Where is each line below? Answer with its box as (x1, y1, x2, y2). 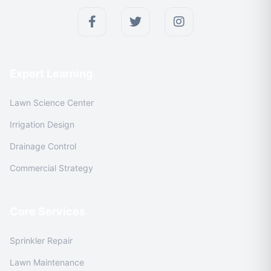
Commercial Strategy (10, 163, 93, 173)
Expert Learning (10, 67, 93, 80)
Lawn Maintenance (10, 257, 84, 267)
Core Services (10, 205, 85, 218)
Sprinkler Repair (10, 235, 73, 246)
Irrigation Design (10, 119, 74, 129)
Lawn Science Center (10, 97, 94, 108)
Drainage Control (10, 141, 76, 151)
